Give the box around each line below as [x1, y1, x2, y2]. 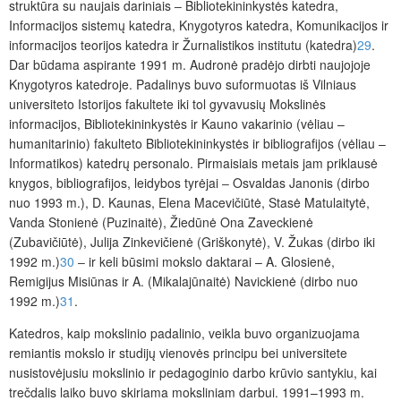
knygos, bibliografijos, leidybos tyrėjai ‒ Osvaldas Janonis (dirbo [9, 173, 370, 192]
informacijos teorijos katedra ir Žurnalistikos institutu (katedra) [9, 35, 357, 54]
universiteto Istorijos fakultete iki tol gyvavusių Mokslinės [9, 94, 326, 113]
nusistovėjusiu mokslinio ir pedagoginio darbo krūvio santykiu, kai [9, 363, 377, 381]
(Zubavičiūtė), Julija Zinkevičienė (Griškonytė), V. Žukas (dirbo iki [9, 232, 375, 251]
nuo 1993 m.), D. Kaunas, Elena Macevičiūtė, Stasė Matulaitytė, [9, 192, 370, 211]
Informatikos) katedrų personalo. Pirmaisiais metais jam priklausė [9, 153, 378, 172]
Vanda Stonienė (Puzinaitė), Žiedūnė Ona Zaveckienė [9, 212, 313, 231]
